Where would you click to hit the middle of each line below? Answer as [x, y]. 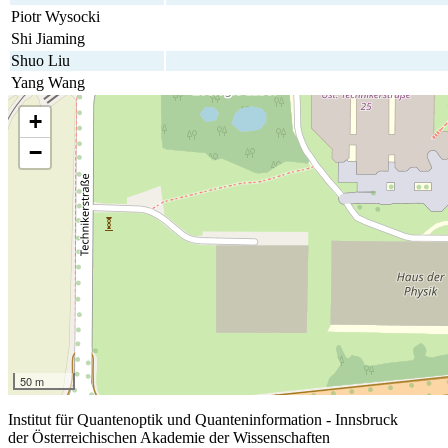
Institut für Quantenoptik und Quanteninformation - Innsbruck [203, 419]
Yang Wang [48, 82]
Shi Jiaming [48, 38]
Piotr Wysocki [55, 16]
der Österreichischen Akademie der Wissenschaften [169, 437]
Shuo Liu [40, 60]
